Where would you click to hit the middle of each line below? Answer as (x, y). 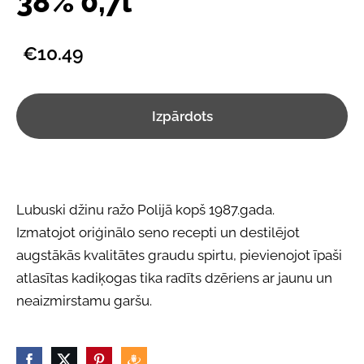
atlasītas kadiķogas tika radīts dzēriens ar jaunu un (174, 278)
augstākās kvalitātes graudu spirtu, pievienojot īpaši (179, 256)
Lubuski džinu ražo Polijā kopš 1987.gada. (145, 210)
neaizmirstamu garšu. (84, 301)
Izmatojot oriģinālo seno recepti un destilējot (158, 233)
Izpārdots (182, 116)
